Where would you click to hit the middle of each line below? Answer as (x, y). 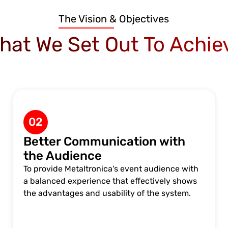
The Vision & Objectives (114, 19)
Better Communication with (104, 141)
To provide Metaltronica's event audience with (111, 168)
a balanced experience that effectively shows (110, 181)
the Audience (62, 155)
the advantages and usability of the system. (107, 193)
